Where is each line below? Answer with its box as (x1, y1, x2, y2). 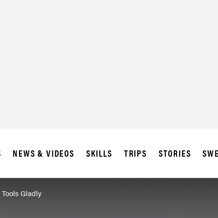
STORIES (158, 147, 191, 160)
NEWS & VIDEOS (13, 147, 74, 160)
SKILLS (86, 147, 112, 160)
